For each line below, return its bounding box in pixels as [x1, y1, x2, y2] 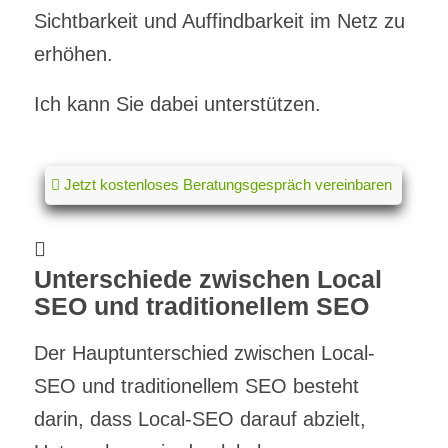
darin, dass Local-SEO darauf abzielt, [33, 407, 366, 430]
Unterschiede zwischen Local [33, 264, 382, 293]
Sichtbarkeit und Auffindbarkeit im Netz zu [33, 9, 405, 32]
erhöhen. [33, 42, 113, 65]
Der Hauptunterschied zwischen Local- [33, 341, 375, 364]
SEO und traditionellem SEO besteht [33, 374, 359, 397]
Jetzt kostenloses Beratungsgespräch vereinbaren [64, 175, 393, 193]
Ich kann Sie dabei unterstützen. [33, 92, 321, 115]
